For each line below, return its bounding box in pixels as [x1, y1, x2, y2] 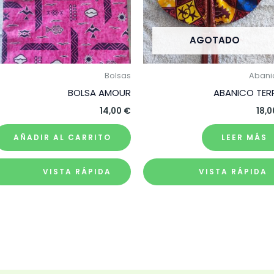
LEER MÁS [221, 131, 267, 143]
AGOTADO [190, 33, 240, 46]
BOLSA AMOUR [67, 86, 131, 100]
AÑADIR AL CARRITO [13, 131, 111, 143]
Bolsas [104, 70, 131, 81]
